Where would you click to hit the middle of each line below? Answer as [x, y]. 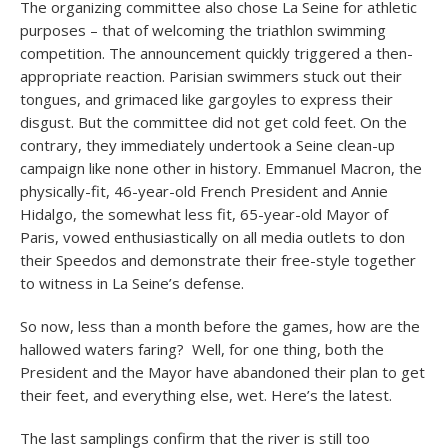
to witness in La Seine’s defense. [132, 283]
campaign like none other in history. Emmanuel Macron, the [221, 168]
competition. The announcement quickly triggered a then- [216, 53]
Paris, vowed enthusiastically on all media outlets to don [212, 237]
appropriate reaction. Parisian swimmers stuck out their [211, 76]
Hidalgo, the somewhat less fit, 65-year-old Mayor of [204, 214]
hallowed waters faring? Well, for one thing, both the [202, 349]
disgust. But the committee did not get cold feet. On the [213, 122]
